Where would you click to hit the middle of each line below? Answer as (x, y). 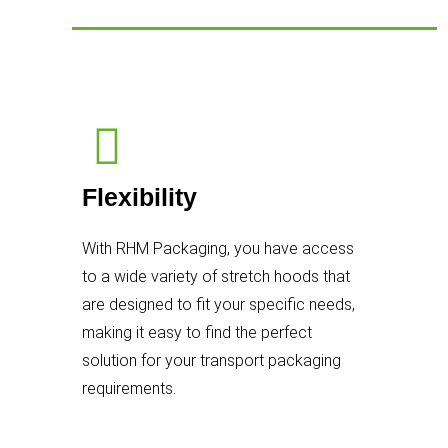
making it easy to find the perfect (197, 332)
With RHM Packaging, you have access (218, 248)
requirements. (129, 388)
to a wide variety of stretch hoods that (216, 276)
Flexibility (139, 196)
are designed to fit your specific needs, (218, 304)
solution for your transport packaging (211, 360)
